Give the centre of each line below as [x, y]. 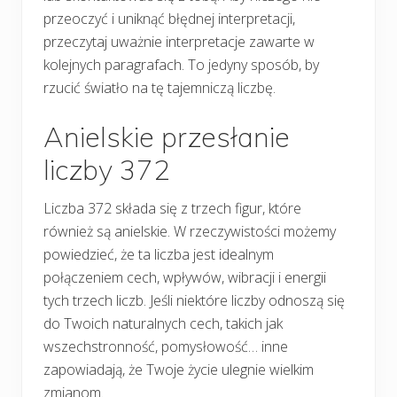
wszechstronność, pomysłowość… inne [166, 346]
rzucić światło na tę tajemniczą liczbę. [160, 87]
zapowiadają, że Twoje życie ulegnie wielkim [179, 369]
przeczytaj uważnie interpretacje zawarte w [179, 41]
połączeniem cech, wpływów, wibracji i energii [185, 277]
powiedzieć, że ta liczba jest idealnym [159, 254]
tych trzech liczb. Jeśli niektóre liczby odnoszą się [194, 300]
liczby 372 [107, 169]
